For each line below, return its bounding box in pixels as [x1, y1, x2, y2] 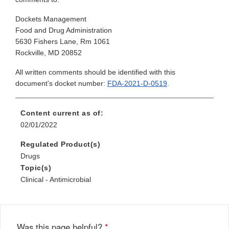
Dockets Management [15, 15, 86, 24]
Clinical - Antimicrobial [20, 175, 91, 184]
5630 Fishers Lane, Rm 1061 [15, 37, 110, 46]
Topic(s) [20, 164, 51, 172]
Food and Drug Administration [15, 26, 112, 35]
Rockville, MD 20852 [15, 49, 82, 57]
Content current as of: [20, 109, 103, 118]
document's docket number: [15, 79, 107, 88]
